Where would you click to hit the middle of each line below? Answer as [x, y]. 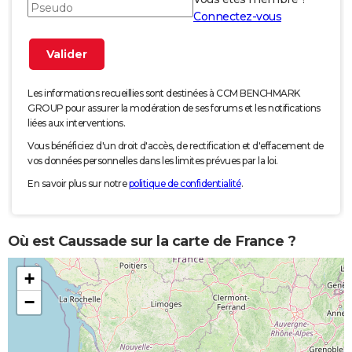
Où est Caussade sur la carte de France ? [152, 241]
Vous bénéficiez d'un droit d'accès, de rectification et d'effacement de [176, 146]
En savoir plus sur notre [78, 184]
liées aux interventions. [76, 123]
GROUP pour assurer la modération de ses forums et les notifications [174, 108]
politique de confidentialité [185, 184]
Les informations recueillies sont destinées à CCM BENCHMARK [164, 93]
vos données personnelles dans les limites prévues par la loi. [153, 161]
